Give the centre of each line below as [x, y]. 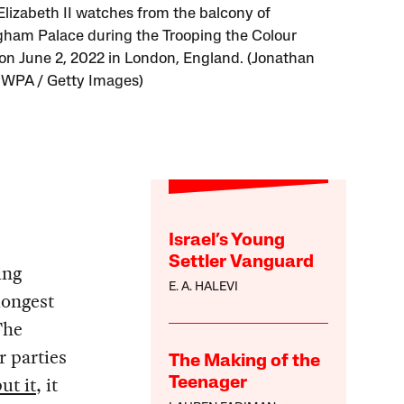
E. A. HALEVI [204, 288]
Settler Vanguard [242, 263]
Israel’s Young [227, 241]
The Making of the [245, 362]
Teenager [208, 384]
